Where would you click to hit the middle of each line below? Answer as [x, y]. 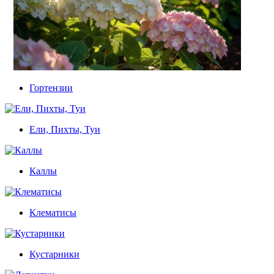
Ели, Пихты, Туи [65, 129]
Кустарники [54, 254]
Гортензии [51, 87]
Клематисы [53, 212]
